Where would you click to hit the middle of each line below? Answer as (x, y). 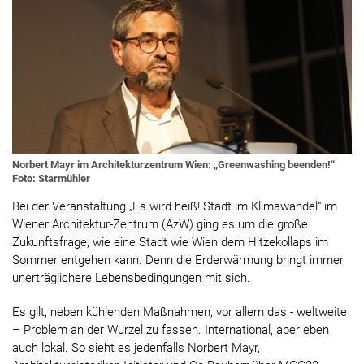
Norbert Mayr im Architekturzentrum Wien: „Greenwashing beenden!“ (173, 165)
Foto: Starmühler (51, 179)
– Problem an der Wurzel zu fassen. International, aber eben (171, 330)
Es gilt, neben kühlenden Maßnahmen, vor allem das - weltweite (180, 312)
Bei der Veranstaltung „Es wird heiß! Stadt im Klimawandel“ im (175, 207)
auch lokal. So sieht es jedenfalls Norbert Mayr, (136, 348)
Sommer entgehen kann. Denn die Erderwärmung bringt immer (178, 260)
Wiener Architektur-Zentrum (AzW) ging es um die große (160, 225)
